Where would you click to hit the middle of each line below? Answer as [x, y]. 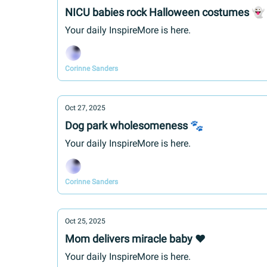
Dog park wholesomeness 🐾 [134, 125]
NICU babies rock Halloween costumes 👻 [165, 12]
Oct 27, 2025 [85, 108]
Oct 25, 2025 [85, 221]
